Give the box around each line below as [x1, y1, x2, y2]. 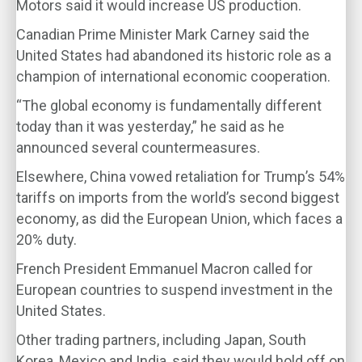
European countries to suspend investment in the [16, 281, 333, 298]
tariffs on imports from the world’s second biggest [16, 189, 339, 206]
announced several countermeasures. [16, 139, 260, 156]
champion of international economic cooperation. [16, 68, 330, 85]
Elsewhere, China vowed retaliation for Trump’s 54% [16, 168, 345, 185]
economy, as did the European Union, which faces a [16, 210, 343, 227]
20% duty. [16, 231, 77, 248]
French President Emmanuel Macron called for [16, 260, 313, 277]
